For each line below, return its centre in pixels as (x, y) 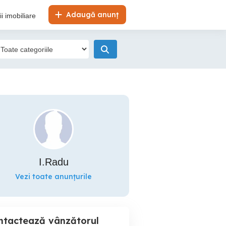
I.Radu (53, 162)
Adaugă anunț (91, 15)
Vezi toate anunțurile (53, 177)
